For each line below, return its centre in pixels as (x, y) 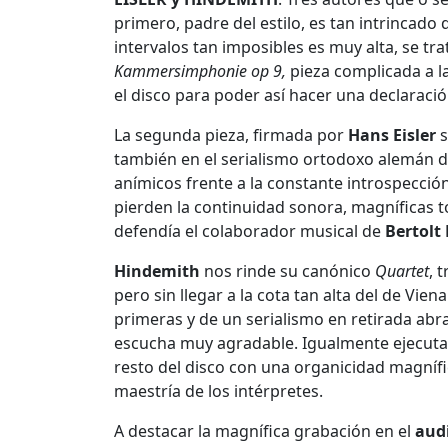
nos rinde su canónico (287, 271)
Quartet (402, 271)
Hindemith (157, 271)
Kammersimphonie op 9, (200, 71)
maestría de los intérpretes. (218, 391)
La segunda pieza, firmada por (231, 135)
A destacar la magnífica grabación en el (264, 431)
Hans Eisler (392, 135)
